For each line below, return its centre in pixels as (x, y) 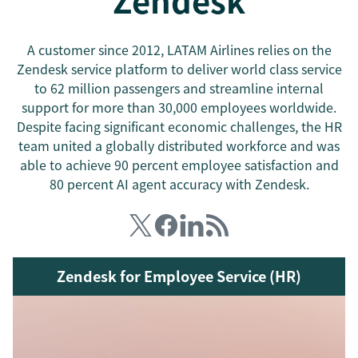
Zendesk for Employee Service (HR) (179, 276)
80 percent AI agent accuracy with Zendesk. (179, 184)
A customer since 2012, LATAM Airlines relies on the (179, 50)
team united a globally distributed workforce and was (179, 145)
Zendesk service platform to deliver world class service (179, 69)
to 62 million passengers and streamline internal (179, 88)
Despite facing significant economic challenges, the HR (179, 126)
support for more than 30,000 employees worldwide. (179, 107)
